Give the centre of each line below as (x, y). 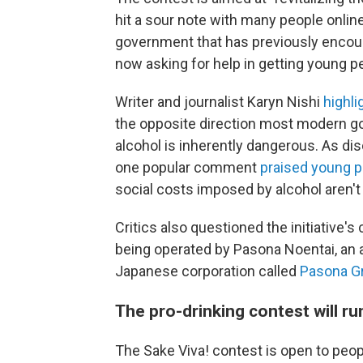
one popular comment (188, 167)
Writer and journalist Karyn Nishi (219, 102)
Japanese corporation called (207, 271)
